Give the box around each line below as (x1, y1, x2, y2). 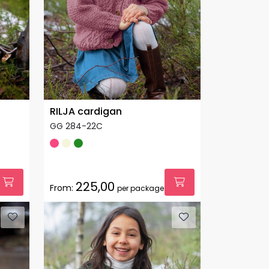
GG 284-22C (50, 119, 103, 132)
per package (117, 183, 164, 193)
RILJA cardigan (50, 104, 122, 118)
